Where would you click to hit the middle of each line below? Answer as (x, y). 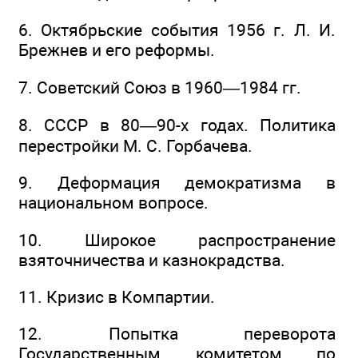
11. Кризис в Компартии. (117, 297)
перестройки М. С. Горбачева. (135, 146)
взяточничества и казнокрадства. (152, 260)
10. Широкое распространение (177, 240)
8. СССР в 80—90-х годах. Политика (177, 125)
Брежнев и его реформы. (117, 50)
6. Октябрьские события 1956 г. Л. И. (177, 30)
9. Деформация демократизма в (177, 183)
